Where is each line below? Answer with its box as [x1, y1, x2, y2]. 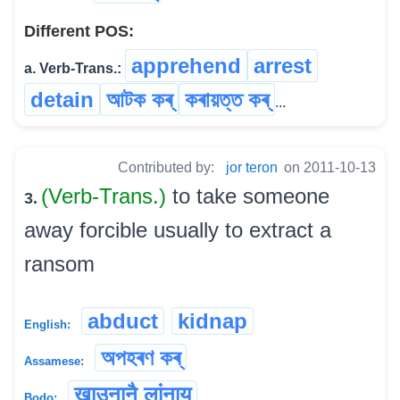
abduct [87, 308, 158, 333]
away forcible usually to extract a [24, 217, 331, 242]
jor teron [226, 159, 278, 175]
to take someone [172, 183, 329, 208]
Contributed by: [118, 159, 218, 175]
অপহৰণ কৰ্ [101, 345, 180, 370]
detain [30, 87, 94, 112]
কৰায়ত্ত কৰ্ [185, 87, 269, 112]
